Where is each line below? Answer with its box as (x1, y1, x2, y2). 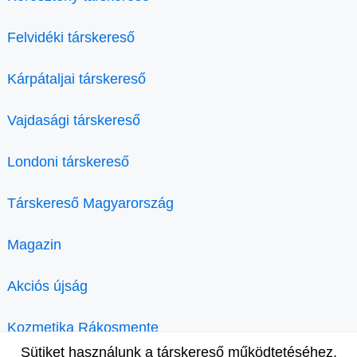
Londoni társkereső (7, 154, 129, 170)
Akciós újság (7, 278, 88, 294)
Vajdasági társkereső (7, 112, 140, 128)
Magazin (7, 237, 61, 253)
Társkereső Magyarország (7, 195, 174, 211)
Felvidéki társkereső (7, 29, 135, 45)
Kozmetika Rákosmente (7, 320, 159, 335)
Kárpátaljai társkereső (7, 71, 146, 87)
